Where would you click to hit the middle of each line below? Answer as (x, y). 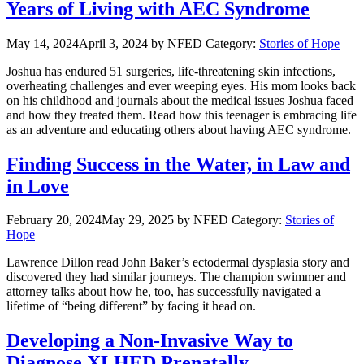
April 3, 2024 (113, 43)
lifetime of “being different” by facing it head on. (131, 306)
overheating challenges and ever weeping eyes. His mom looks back (181, 85)
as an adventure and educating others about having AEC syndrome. (179, 129)
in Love (38, 186)
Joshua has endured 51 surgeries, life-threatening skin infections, (171, 71)
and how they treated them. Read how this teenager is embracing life (182, 115)
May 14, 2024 (43, 43)
